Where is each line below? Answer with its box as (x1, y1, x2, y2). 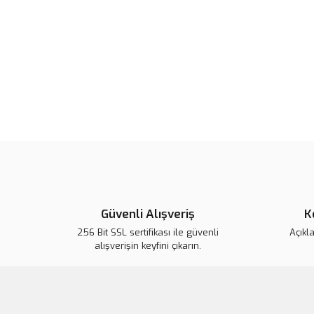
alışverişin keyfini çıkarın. (94, 240, 201, 252)
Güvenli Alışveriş (100, 206, 195, 222)
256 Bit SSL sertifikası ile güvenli (76, 226, 219, 238)
